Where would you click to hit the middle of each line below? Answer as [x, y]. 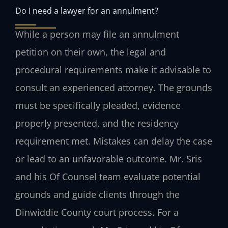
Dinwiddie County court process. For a [97, 212]
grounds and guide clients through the [97, 195]
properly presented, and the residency [97, 123]
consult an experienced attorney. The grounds [114, 88]
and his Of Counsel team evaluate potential [108, 177]
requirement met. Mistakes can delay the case [114, 141]
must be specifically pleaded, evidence [98, 106]
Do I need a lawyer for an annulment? [87, 11]
